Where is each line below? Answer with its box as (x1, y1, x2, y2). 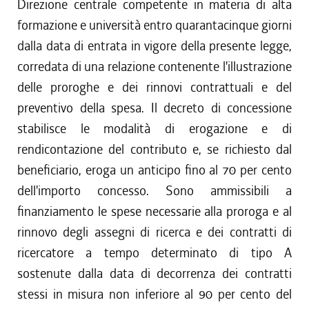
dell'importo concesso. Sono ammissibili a (17, 182, 292, 199)
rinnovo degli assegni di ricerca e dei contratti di (17, 223, 292, 241)
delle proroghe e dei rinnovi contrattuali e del (17, 79, 292, 96)
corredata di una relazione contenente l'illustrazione (17, 58, 292, 75)
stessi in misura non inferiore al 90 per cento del (17, 286, 292, 303)
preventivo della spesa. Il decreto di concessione (17, 99, 292, 117)
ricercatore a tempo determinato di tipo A (17, 244, 292, 261)
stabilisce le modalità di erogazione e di (17, 120, 292, 137)
